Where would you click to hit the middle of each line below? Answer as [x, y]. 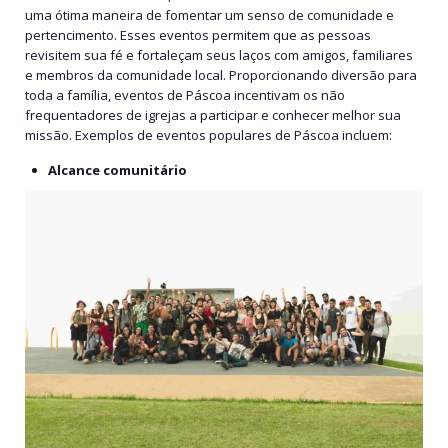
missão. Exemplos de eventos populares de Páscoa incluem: [208, 135]
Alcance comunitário [118, 169]
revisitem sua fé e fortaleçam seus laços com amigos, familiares [219, 55]
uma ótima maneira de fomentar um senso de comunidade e [209, 15]
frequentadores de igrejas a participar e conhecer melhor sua [213, 115]
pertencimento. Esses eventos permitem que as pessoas [198, 35]
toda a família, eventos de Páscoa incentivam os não [185, 95]
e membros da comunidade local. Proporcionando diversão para [221, 75]
